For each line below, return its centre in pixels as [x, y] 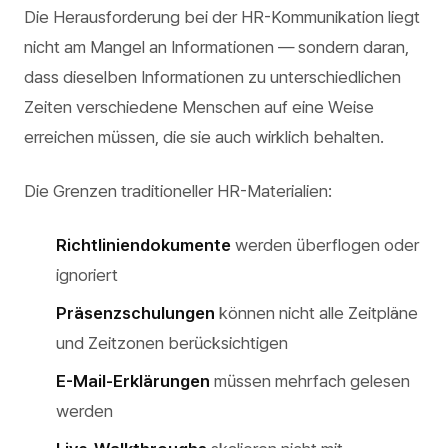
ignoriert [87, 275]
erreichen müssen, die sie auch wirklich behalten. [204, 137]
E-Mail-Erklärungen [133, 381]
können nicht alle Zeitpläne [316, 313]
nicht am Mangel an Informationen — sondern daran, [216, 47]
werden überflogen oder [325, 245]
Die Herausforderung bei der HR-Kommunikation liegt [222, 17]
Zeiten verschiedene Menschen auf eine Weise [199, 107]
